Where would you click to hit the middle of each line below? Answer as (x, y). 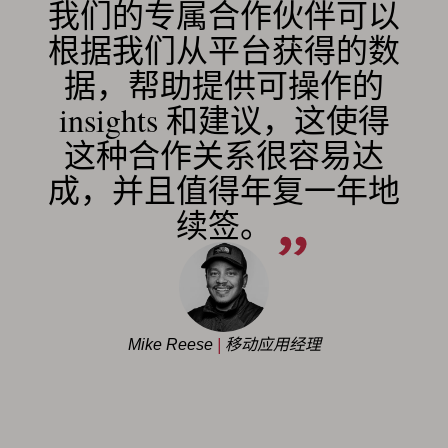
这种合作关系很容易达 (224, 154)
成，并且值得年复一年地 (224, 189)
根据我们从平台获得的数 (224, 49)
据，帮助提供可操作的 (224, 84)
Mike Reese (172, 344)
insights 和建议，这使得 (224, 119)
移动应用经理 (270, 344)
